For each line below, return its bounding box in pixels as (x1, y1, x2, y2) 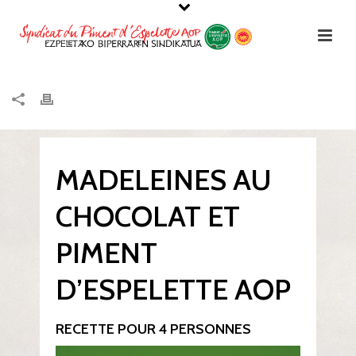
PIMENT (56, 235, 157, 270)
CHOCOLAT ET (56, 199, 240, 234)
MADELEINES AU (56, 162, 272, 197)
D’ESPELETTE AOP (56, 272, 291, 307)
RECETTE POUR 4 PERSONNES (56, 320, 251, 338)
